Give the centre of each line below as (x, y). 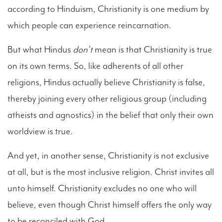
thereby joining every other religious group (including (107, 98)
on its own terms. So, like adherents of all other (95, 66)
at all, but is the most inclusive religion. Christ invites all (111, 172)
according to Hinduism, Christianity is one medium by (108, 9)
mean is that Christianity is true (153, 49)
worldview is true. (40, 131)
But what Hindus (40, 49)
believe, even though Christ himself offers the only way (110, 204)
